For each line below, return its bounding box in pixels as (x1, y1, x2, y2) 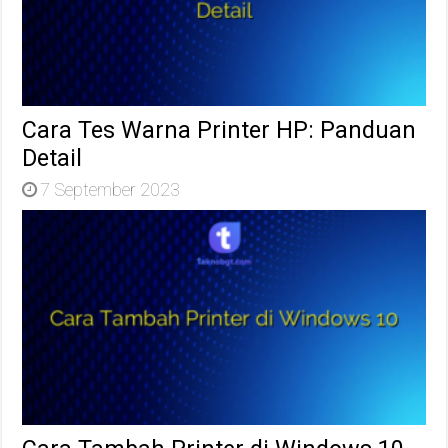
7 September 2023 (40, 179, 181, 201)
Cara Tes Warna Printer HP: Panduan (22, 116, 417, 145)
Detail (22, 144, 83, 173)
